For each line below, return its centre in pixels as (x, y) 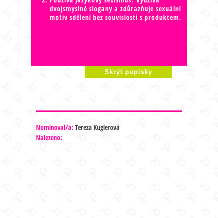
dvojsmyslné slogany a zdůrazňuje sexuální (115, 8)
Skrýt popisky (128, 72)
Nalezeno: (49, 137)
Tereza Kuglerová (97, 127)
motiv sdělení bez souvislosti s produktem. (115, 17)
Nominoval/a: (55, 127)
